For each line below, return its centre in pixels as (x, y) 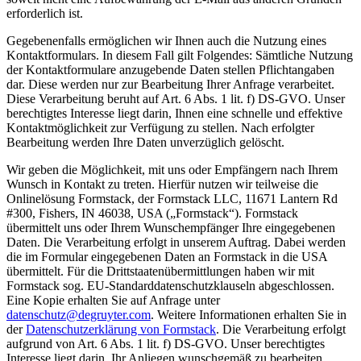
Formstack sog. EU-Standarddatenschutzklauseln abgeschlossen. (170, 286)
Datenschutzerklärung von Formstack (121, 330)
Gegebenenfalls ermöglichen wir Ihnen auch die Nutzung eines (166, 41)
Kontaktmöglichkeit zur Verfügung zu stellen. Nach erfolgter (160, 128)
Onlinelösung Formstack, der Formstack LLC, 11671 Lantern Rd (172, 199)
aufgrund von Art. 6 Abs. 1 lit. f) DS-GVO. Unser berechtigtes (166, 344)
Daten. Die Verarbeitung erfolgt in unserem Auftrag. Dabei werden (176, 243)
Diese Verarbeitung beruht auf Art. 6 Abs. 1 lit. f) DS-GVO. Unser (176, 99)
